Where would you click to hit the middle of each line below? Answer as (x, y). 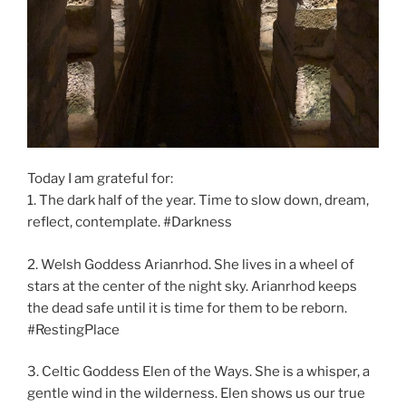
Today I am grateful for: (100, 179)
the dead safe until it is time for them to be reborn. (188, 308)
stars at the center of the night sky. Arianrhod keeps (192, 286)
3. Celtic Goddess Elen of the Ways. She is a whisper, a (198, 372)
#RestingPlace (73, 329)
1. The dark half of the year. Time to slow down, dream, (198, 201)
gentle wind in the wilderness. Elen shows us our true (196, 394)
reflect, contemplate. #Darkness (130, 222)
